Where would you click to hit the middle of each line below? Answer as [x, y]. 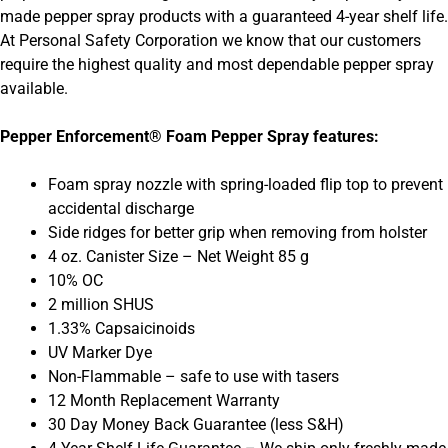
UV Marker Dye [100, 352]
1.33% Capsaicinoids [121, 328]
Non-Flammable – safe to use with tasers [193, 376]
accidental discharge [121, 208]
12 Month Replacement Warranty [164, 400]
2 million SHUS [101, 304]
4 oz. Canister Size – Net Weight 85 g [178, 256]
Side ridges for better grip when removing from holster [237, 232]
